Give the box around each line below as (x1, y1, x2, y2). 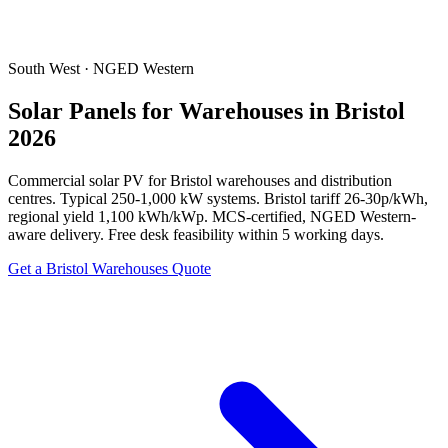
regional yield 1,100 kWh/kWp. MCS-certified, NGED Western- (8, 207, 416, 225)
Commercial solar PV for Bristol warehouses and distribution (8, 171, 392, 189)
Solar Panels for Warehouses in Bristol (8, 97, 405, 124)
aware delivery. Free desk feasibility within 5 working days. (8, 225, 384, 243)
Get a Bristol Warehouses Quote (8, 259, 211, 277)
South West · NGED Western (8, 60, 194, 77)
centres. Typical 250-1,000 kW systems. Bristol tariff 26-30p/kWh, (8, 189, 428, 207)
